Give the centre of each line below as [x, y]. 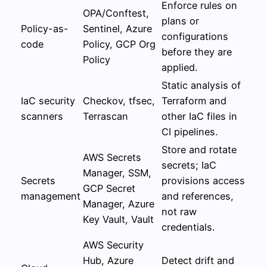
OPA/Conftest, [116, 13]
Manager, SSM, [117, 173]
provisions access [203, 180]
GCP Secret [109, 188]
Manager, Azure [119, 204]
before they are [197, 52]
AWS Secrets [112, 157]
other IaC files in [199, 116]
